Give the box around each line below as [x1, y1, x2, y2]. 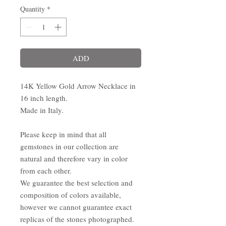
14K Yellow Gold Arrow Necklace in [20, 81, 136, 91]
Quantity [20, 4, 45, 14]
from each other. [20, 165, 72, 176]
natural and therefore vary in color [20, 153, 128, 163]
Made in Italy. [20, 105, 66, 115]
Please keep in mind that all [20, 129, 106, 139]
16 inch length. [20, 93, 68, 103]
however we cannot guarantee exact [20, 202, 132, 212]
